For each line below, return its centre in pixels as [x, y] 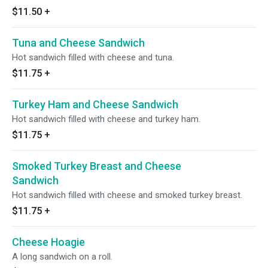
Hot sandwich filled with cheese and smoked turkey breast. [127, 195]
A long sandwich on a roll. [62, 257]
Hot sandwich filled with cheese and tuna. [93, 57]
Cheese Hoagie [48, 242]
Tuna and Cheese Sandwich [78, 43]
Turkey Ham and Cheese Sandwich [95, 104]
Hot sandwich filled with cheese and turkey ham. [106, 119]
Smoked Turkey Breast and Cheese [97, 166]
